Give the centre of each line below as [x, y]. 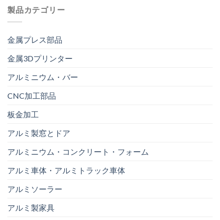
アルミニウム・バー [43, 77]
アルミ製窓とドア [39, 133]
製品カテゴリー [36, 10]
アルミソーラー [35, 189]
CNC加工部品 [32, 95]
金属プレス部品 [35, 39]
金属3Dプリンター [40, 58]
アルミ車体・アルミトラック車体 [66, 170]
